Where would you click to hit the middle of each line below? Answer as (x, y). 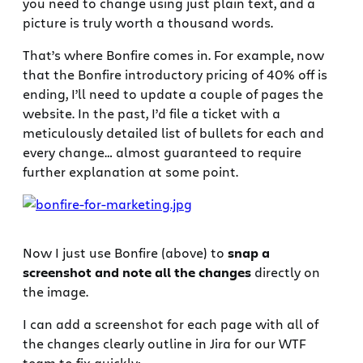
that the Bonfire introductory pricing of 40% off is (175, 74)
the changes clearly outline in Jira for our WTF (164, 343)
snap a (249, 252)
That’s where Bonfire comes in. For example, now (173, 54)
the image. (57, 291)
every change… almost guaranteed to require (162, 152)
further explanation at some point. (130, 171)
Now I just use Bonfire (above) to (125, 252)
